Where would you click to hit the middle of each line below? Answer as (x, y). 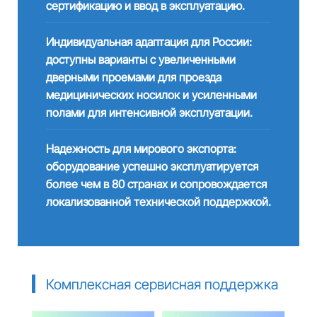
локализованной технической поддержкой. (158, 202)
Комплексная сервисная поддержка (162, 284)
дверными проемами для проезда (133, 77)
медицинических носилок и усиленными (151, 95)
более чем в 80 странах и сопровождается (156, 184)
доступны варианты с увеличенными (140, 59)
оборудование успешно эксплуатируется (152, 166)
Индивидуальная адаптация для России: (149, 42)
